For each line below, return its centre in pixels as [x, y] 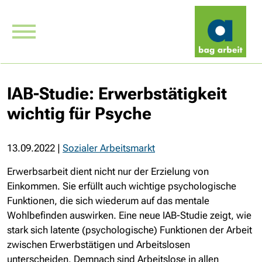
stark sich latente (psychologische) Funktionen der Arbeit [130, 230]
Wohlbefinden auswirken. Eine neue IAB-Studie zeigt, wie [129, 215]
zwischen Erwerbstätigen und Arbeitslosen [99, 244]
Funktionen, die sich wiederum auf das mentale [108, 201]
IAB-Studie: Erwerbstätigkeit [117, 94]
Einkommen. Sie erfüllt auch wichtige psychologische [122, 186]
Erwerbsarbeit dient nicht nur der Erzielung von [108, 171]
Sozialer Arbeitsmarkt [109, 148]
